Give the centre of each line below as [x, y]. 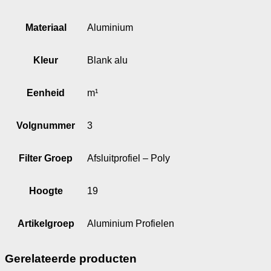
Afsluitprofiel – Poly [129, 158]
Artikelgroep [46, 223]
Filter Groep [46, 158]
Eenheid [46, 93]
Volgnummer [46, 125]
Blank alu [107, 60]
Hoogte [46, 191]
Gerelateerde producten [71, 258]
